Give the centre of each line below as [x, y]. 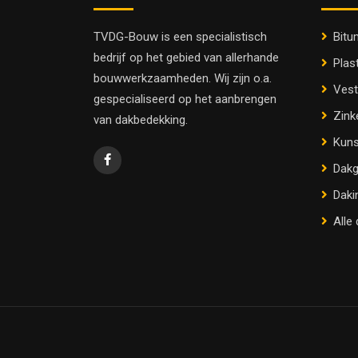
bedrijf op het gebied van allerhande [186, 58]
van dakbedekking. [141, 120]
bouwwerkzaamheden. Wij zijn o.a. [183, 79]
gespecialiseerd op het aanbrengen [185, 99]
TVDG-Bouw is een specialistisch [180, 37]
